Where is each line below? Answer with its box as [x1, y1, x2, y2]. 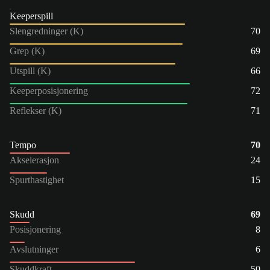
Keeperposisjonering [10, 85, 88, 96]
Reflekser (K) [10, 105, 61, 116]
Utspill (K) [10, 65, 51, 76]
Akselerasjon [10, 154, 59, 165]
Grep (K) [10, 45, 45, 56]
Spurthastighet [10, 174, 64, 185]
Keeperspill [10, 10, 53, 21]
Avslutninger [10, 243, 58, 254]
